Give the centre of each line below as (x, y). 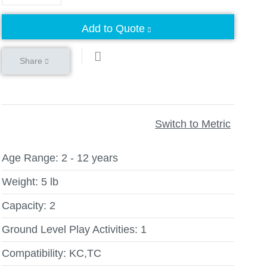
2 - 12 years (90, 158)
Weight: (20, 182)
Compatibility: (34, 253)
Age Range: (30, 158)
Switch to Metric (193, 124)
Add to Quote (113, 29)
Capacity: (24, 206)
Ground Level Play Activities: (70, 229)
